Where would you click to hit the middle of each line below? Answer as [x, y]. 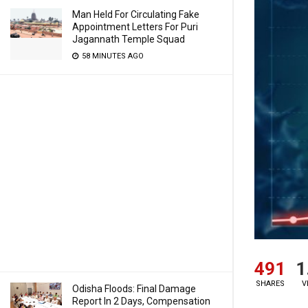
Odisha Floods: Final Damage [134, 289]
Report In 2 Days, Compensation [141, 301]
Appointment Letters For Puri [135, 27]
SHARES [270, 283]
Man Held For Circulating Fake [136, 14]
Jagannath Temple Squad [129, 39]
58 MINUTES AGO [112, 56]
